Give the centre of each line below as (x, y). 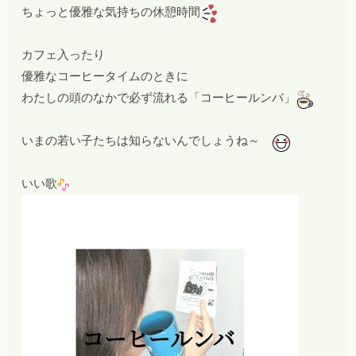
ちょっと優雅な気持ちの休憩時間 (111, 12)
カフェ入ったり (64, 55)
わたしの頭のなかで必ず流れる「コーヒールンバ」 (159, 98)
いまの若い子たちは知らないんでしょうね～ (147, 141)
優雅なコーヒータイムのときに (105, 77)
